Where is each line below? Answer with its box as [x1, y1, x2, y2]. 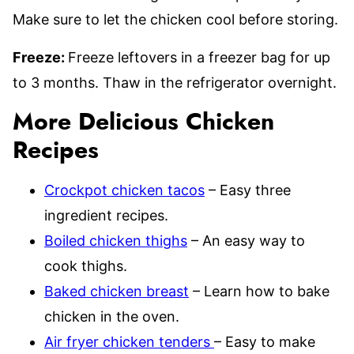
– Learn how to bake [189, 282, 330, 299]
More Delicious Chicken [13, 110, 274, 134]
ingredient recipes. [44, 206, 168, 224]
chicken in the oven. [44, 307, 179, 325]
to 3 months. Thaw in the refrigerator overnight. [13, 73, 337, 91]
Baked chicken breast [44, 282, 189, 299]
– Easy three [205, 181, 291, 198]
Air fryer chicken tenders [44, 333, 214, 350]
